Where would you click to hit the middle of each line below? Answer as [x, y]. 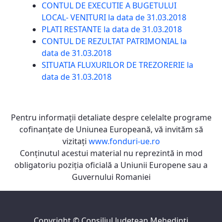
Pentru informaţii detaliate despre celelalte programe [111, 118]
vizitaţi [75, 141]
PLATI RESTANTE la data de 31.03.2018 [112, 29]
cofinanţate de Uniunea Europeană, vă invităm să [111, 130]
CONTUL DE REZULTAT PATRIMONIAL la [114, 41]
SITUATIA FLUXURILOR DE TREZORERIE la [117, 65]
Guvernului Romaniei [111, 177]
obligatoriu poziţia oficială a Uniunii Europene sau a [111, 165]
